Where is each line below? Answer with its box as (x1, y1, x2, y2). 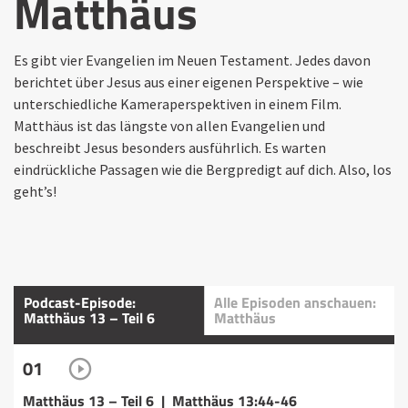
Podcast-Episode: (24, 291, 136, 313)
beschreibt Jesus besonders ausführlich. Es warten (14, 138, 326, 157)
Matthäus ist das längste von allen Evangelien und (14, 116, 325, 135)
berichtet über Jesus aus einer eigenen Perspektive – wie (14, 72, 363, 91)
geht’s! (14, 181, 56, 200)
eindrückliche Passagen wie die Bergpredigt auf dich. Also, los (14, 159, 392, 178)
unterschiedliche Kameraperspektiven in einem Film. (14, 94, 342, 113)
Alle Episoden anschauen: (214, 291, 376, 313)
